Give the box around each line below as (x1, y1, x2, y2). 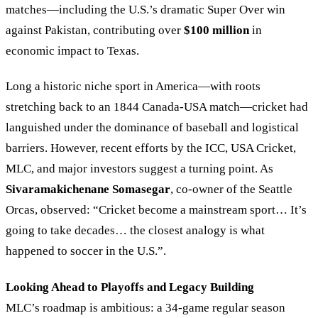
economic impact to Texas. (6, 44, 139, 58)
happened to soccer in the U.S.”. (6, 244, 166, 258)
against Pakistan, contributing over (6, 23, 184, 38)
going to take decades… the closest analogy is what (6, 224, 265, 238)
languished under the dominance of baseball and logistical (6, 121, 299, 135)
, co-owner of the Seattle (170, 182, 292, 197)
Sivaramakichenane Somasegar (6, 182, 170, 197)
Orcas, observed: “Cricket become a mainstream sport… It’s (6, 203, 307, 217)
